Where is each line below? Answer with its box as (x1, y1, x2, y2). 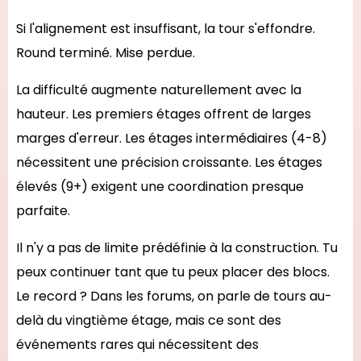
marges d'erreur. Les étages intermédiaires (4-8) (16, 129, 327, 147)
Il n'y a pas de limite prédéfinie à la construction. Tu (16, 239, 338, 257)
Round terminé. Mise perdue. (16, 44, 195, 62)
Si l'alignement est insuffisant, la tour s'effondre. (16, 19, 315, 38)
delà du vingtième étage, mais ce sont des (16, 311, 281, 330)
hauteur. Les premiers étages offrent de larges (16, 105, 311, 123)
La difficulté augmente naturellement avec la (16, 81, 301, 99)
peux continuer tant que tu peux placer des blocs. (16, 263, 330, 281)
